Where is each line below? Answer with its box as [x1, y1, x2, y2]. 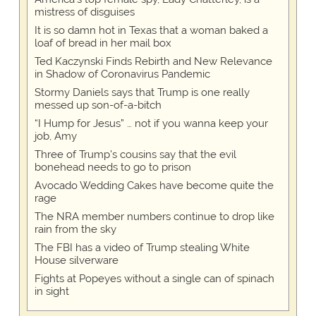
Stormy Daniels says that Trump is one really [34, 86, 250, 99]
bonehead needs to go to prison [34, 161, 191, 174]
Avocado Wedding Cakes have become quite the [34, 179, 274, 193]
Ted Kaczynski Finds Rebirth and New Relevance [34, 55, 272, 68]
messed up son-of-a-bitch [34, 99, 162, 112]
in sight [34, 285, 69, 298]
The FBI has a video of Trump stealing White [34, 241, 250, 255]
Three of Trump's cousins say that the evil [34, 148, 236, 162]
